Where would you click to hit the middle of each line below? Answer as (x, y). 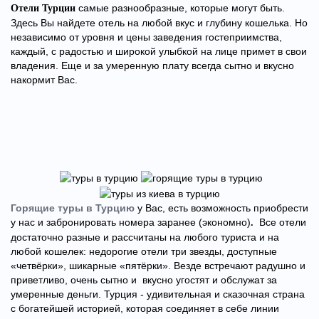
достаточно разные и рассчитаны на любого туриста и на (145, 237)
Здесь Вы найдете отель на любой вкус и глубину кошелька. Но (159, 23)
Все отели (280, 222)
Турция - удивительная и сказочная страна (204, 294)
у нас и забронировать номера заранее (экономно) (131, 222)
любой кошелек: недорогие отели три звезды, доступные (144, 251)
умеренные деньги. (57, 294)
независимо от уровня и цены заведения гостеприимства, (146, 37)
